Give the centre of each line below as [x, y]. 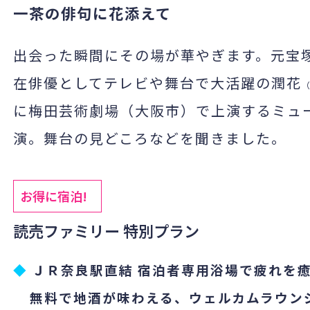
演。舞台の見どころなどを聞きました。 [150, 138]
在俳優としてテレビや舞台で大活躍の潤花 [157, 83]
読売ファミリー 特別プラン [106, 231]
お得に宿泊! [58, 196]
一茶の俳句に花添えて [92, 13]
